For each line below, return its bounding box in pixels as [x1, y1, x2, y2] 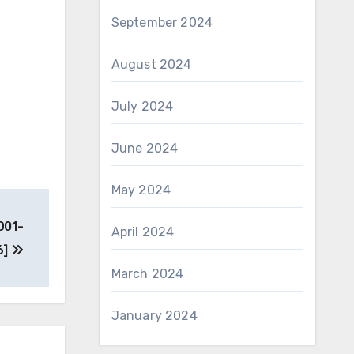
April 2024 [111, 224, 175, 239]
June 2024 [111, 141, 179, 156]
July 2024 [111, 99, 174, 114]
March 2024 [111, 266, 184, 281]
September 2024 [111, 15, 213, 30]
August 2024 [111, 57, 192, 72]
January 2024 [111, 308, 198, 323]
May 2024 [111, 183, 171, 198]
